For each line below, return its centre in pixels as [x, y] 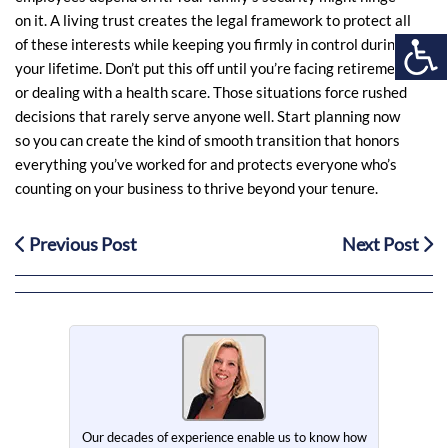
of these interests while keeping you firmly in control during [209, 44]
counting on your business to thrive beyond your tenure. [196, 188]
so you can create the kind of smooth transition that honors [207, 140]
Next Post [382, 244]
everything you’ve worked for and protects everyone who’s [206, 164]
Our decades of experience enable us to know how [224, 437]
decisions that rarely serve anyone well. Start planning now [207, 116]
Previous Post [81, 244]
